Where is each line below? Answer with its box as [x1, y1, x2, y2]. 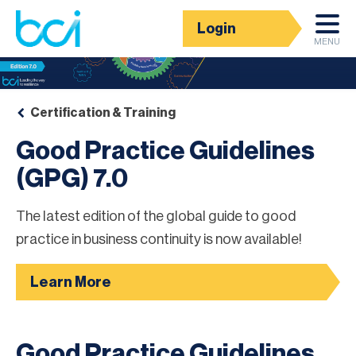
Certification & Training [30, 106, 176, 119]
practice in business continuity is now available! [16, 231, 302, 246]
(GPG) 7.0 [16, 165, 128, 192]
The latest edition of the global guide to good [16, 208, 296, 223]
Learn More [30, 274, 111, 289]
